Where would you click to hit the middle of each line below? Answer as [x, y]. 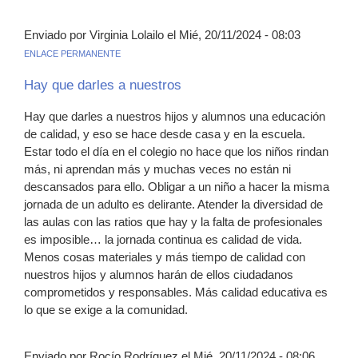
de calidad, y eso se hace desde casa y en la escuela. [165, 133]
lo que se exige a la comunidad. [106, 309]
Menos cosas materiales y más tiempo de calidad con [165, 257]
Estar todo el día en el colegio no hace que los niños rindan [176, 151]
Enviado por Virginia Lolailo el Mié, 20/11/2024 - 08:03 [162, 34]
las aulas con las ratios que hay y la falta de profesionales [173, 221]
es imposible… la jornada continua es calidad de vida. [163, 239]
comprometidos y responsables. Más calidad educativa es [176, 292]
